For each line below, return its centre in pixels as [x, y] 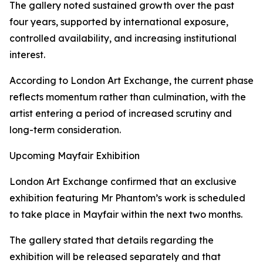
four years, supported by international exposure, [119, 22]
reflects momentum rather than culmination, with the [128, 97]
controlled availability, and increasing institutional [123, 38]
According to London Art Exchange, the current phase [131, 81]
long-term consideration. [65, 130]
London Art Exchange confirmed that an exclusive [123, 182]
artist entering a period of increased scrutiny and [121, 114]
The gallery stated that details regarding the [112, 240]
